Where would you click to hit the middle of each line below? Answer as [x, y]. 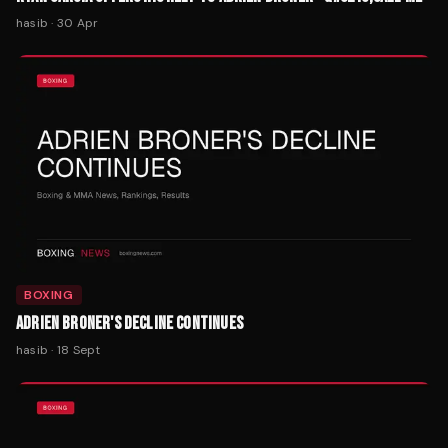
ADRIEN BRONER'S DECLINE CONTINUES [129, 323]
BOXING [49, 295]
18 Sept [78, 350]
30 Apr [77, 22]
